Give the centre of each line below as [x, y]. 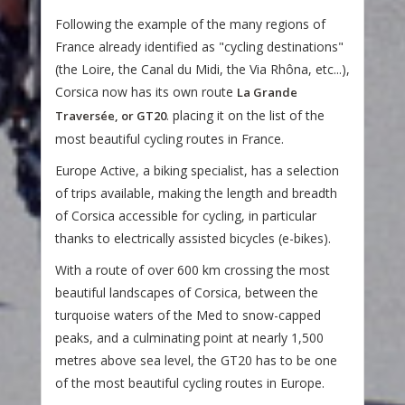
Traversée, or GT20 [111, 115]
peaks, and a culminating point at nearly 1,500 [189, 337]
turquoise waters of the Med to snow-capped [188, 315]
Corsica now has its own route [146, 91]
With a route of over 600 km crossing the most [193, 269]
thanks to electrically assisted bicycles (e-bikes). [193, 238]
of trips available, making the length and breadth [196, 193]
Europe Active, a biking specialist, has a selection [197, 170]
